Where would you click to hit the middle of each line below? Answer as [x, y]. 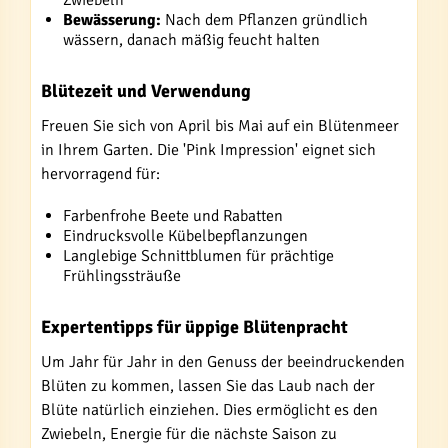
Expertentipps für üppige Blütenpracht [194, 327]
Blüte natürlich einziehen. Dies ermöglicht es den [209, 410]
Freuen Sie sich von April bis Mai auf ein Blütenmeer [220, 126]
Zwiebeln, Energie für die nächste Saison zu [189, 434]
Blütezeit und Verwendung [146, 91]
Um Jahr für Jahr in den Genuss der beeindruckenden [223, 362]
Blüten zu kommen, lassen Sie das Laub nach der [208, 386]
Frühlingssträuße [122, 276]
